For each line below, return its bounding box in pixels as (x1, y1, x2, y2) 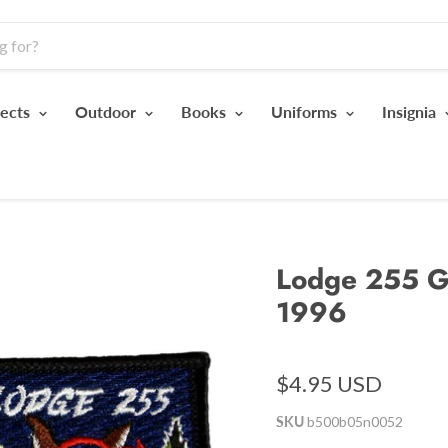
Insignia (382, 101, 440, 121)
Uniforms (271, 101, 341, 121)
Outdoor (75, 101, 140, 121)
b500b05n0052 (306, 412, 403, 430)
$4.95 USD (275, 369, 382, 397)
